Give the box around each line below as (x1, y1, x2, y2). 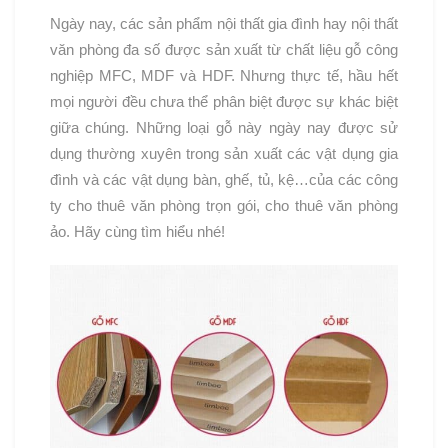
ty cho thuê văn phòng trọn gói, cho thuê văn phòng (50, 197, 398, 215)
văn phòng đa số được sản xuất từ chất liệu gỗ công (50, 41, 398, 59)
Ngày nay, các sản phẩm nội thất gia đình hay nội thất (50, 15, 398, 33)
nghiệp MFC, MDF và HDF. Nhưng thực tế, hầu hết (50, 67, 398, 85)
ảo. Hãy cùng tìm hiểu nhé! (50, 223, 225, 241)
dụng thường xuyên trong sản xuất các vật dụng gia (50, 145, 398, 163)
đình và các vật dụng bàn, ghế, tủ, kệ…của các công (50, 171, 398, 189)
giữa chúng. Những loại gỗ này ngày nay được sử (50, 119, 398, 137)
